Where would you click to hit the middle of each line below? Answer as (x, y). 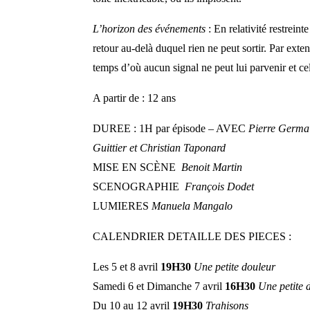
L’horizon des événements (151, 28)
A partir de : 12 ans (135, 98)
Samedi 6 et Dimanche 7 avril (159, 286)
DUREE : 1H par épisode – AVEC (171, 128)
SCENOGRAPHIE (139, 186)
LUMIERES (122, 206)
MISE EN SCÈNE (136, 167)
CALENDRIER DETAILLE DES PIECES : (192, 236)
